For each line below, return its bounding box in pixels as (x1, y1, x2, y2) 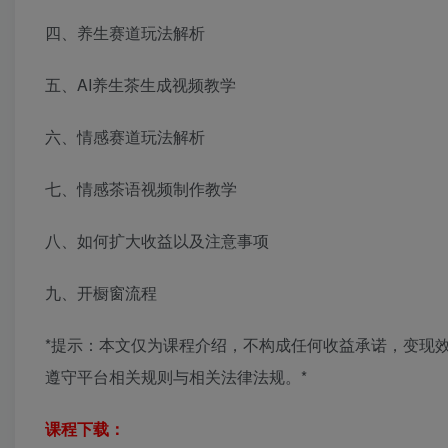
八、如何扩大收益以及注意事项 (45, 229, 269, 253)
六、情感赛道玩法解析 (45, 125, 205, 149)
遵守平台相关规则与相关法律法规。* (45, 365, 307, 389)
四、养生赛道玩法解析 (45, 21, 205, 45)
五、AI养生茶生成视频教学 (45, 73, 236, 97)
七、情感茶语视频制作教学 (45, 177, 237, 201)
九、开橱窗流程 (45, 281, 157, 305)
